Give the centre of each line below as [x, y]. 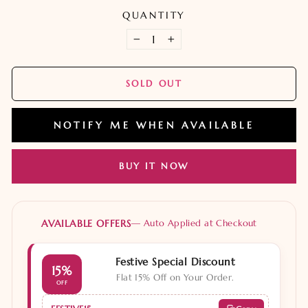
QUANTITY [154, 15]
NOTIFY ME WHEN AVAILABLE [154, 125]
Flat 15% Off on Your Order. [175, 278]
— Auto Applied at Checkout [194, 223]
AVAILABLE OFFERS [86, 223]
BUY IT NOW [154, 166]
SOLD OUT [154, 84]
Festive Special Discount [175, 262]
